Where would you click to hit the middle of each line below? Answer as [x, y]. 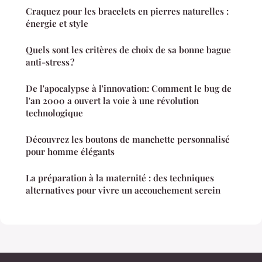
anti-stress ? [50, 62]
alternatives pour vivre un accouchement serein [123, 190]
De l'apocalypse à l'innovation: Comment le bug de [129, 89]
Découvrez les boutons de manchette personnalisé [128, 139]
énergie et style [57, 24]
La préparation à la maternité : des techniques [120, 178]
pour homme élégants [70, 152]
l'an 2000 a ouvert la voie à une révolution [112, 101]
